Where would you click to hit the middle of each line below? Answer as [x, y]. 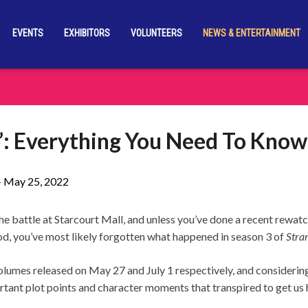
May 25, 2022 [36, 181]
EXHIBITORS [87, 33]
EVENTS [27, 33]
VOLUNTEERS [156, 33]
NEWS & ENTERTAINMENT [251, 33]
